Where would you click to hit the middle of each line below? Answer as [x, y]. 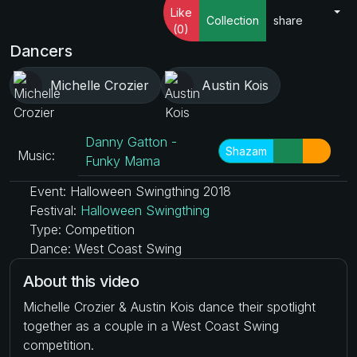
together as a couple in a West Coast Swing [151, 326]
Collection [232, 20]
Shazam [247, 151]
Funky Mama [123, 161]
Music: [36, 155]
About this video [81, 281]
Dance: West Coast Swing [104, 248]
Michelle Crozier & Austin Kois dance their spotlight [169, 306]
